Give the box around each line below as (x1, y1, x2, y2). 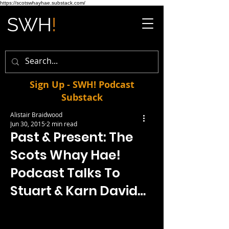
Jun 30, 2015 (10, 120, 45, 128)
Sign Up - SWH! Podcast (29, 78, 134, 91)
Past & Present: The (10, 128, 133, 146)
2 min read (47, 120, 77, 128)
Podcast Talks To (10, 164, 120, 182)
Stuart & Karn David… (10, 182, 146, 200)
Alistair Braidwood (10, 110, 62, 119)
